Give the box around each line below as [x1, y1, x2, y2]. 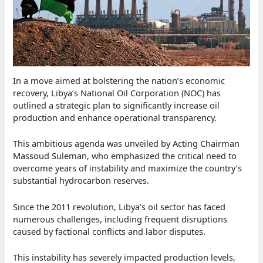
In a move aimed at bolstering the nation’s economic [13, 75, 225, 87]
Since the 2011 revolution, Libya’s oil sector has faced [13, 200, 226, 213]
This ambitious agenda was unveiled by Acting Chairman [13, 137, 240, 150]
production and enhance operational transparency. [13, 112, 217, 124]
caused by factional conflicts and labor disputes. [13, 225, 206, 237]
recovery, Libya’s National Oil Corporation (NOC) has [13, 87, 221, 99]
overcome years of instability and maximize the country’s [13, 162, 242, 174]
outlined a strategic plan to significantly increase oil [13, 99, 220, 112]
